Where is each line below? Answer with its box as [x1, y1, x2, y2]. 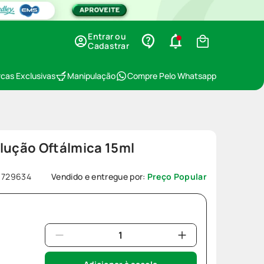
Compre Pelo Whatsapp [127, 70, 216, 81]
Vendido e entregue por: [51, 171, 147, 182]
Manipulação [67, 70, 115, 81]
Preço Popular [147, 171, 207, 182]
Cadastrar [88, 40, 129, 51]
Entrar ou [88, 31, 126, 42]
